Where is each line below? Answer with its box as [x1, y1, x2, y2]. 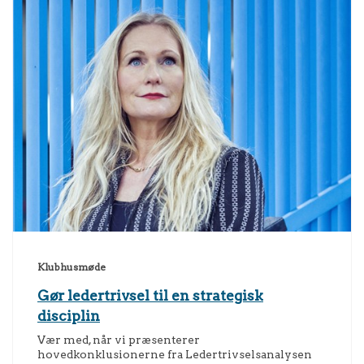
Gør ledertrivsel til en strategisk [37, 287, 263, 305]
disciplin [37, 307, 100, 325]
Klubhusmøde [37, 262, 106, 274]
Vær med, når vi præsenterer [37, 333, 200, 347]
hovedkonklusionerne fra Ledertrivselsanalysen [37, 348, 312, 362]
